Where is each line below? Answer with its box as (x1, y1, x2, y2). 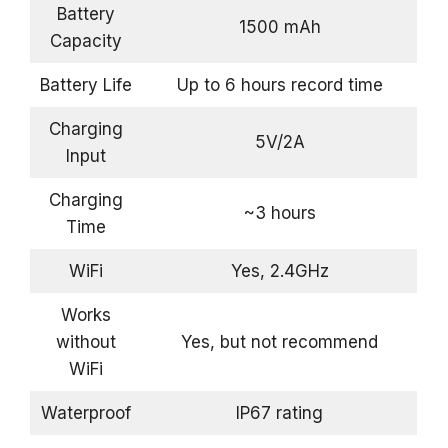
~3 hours (243, 202, 316, 223)
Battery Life (40, 74, 132, 95)
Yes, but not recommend (181, 331, 378, 352)
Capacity (50, 30, 122, 51)
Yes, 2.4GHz (230, 260, 329, 281)
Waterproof (41, 402, 131, 423)
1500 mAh (238, 16, 321, 37)
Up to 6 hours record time (176, 74, 383, 95)
